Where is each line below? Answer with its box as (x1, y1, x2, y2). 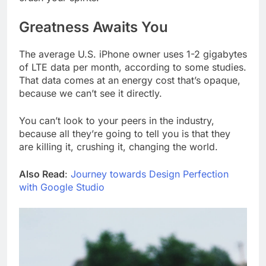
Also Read (19, 167, 65, 180)
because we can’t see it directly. (19, 87, 162, 99)
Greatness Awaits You (19, 18, 168, 36)
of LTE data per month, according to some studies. (19, 61, 246, 73)
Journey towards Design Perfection (71, 167, 229, 180)
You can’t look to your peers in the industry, (19, 114, 214, 126)
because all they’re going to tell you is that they (19, 127, 230, 140)
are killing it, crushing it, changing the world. (19, 140, 218, 153)
